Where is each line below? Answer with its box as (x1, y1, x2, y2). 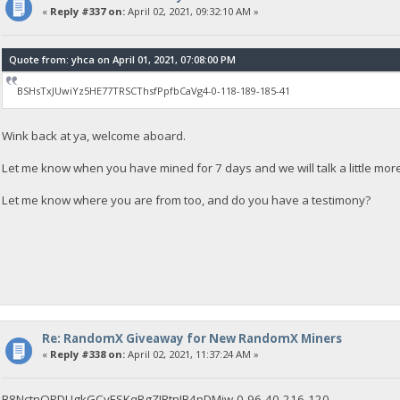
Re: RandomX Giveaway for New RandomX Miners (41, 330, 342, 347)
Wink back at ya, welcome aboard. (2, 128, 187, 145)
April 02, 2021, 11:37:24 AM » (124, 347, 259, 362)
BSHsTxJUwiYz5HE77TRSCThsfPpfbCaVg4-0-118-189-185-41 (16, 83, 290, 97)
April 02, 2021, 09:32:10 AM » (124, 4, 259, 19)
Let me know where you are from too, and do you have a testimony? (2, 192, 371, 209)
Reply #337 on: (49, 4, 125, 19)
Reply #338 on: (49, 347, 125, 362)
